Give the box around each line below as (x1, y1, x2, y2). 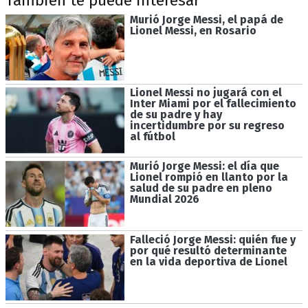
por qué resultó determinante (129, 243, 287, 257)
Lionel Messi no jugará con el (129, 86, 282, 100)
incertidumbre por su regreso (129, 119, 285, 133)
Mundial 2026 (129, 192, 199, 206)
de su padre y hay (129, 108, 222, 122)
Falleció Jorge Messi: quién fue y (129, 232, 296, 246)
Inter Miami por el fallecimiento (129, 97, 296, 111)
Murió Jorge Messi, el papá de (129, 12, 283, 26)
